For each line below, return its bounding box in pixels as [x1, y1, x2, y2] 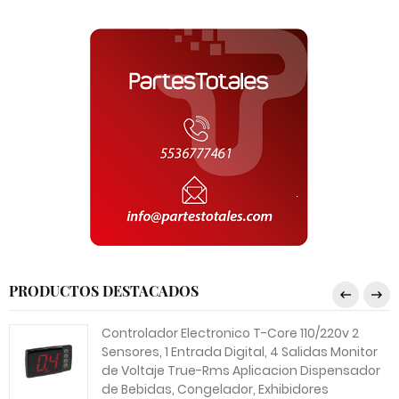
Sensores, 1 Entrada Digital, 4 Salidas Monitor [102, 343, 378, 361]
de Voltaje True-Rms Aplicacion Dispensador [102, 362, 380, 379]
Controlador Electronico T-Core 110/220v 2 [102, 324, 359, 342]
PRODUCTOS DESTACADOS [9, 281, 199, 300]
